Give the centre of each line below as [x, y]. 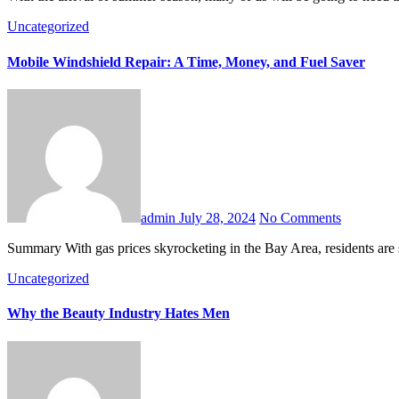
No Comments [300, 218]
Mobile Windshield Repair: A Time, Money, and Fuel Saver [186, 61]
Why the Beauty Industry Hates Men [118, 313]
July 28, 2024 [217, 218]
